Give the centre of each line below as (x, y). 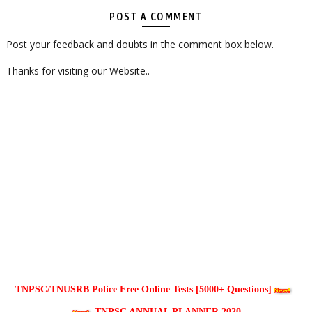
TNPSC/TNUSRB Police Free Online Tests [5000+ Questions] (144, 289)
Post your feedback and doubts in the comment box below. (140, 44)
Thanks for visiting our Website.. (78, 70)
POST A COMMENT (156, 17)
